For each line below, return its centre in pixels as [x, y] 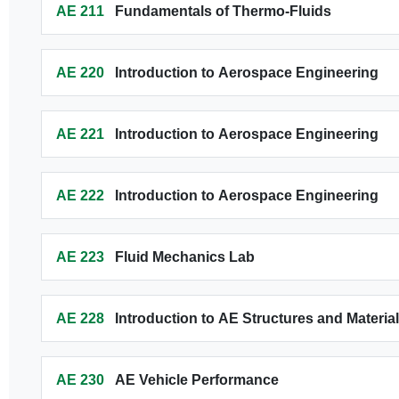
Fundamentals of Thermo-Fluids [223, 11]
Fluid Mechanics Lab [184, 257]
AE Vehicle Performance [196, 380]
